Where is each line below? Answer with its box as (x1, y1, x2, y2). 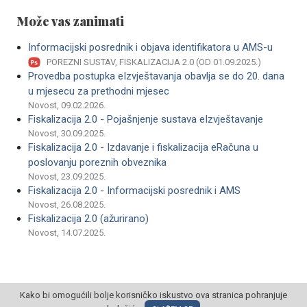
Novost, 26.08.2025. (28, 199, 106, 210)
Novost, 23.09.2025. (28, 171, 106, 182)
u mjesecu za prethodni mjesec (28, 85, 169, 98)
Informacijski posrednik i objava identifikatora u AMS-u (28, 41, 273, 53)
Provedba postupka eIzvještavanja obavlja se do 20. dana (28, 70, 284, 83)
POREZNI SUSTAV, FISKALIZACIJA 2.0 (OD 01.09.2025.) (47, 57, 261, 68)
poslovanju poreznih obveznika (28, 156, 167, 169)
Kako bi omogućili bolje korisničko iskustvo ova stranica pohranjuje (20, 290, 287, 300)
